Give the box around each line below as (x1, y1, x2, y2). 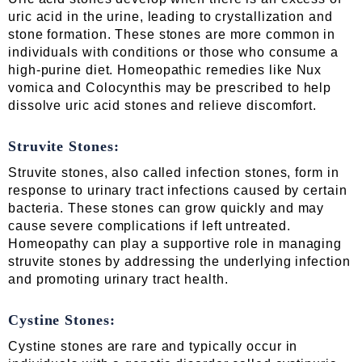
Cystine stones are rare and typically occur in (8, 339, 298, 354)
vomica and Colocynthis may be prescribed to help (8, 81, 332, 95)
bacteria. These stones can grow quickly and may (8, 201, 325, 216)
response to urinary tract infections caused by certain (8, 183, 347, 198)
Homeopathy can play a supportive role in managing (8, 237, 343, 251)
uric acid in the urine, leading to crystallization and (8, 10, 333, 24)
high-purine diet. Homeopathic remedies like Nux (8, 63, 322, 78)
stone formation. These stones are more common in (8, 27, 336, 42)
